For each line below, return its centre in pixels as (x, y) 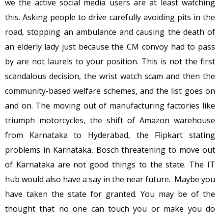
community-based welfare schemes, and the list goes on (110, 91)
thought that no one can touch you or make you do (110, 208)
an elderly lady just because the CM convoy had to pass (110, 46)
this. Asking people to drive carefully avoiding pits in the (110, 17)
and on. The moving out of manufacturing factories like (110, 105)
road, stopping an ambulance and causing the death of (110, 32)
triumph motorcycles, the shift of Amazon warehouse (110, 120)
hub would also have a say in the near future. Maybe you (110, 179)
